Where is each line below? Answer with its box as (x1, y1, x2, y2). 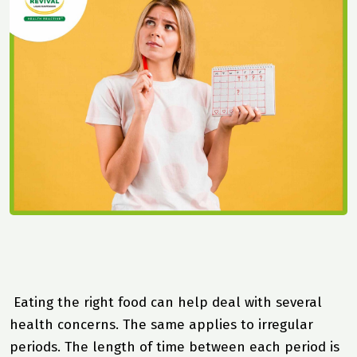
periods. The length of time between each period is (10, 338, 339, 355)
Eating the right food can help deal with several (10, 293, 322, 311)
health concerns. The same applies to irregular (10, 316, 313, 333)
